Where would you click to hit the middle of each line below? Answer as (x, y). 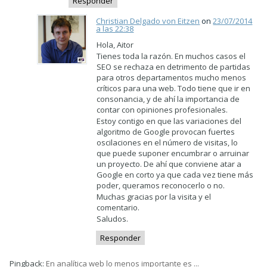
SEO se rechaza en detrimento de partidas (174, 67)
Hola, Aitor (115, 45)
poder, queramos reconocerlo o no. (161, 186)
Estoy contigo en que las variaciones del (169, 121)
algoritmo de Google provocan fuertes (166, 132)
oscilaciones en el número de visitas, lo (167, 143)
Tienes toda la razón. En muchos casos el (171, 56)
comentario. (118, 208)
